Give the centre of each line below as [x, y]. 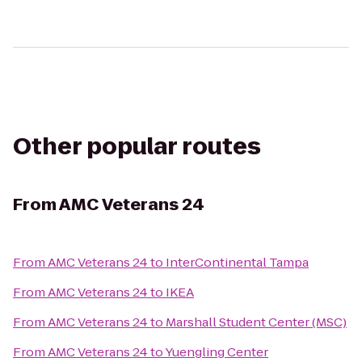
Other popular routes [137, 147]
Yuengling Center [217, 352]
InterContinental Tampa [237, 262]
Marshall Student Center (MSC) [256, 322]
